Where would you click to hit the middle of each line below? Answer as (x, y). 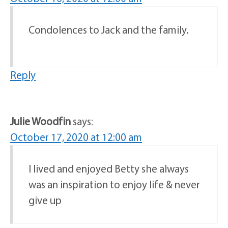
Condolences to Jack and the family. (109, 30)
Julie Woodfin (40, 121)
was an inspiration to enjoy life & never (114, 184)
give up (45, 200)
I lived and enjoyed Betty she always (109, 169)
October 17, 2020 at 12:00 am (76, 137)
